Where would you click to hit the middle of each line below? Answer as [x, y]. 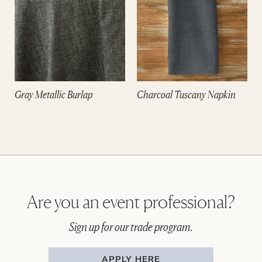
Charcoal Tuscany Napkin [186, 94]
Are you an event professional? [131, 202]
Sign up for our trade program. [131, 227]
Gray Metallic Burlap [54, 94]
